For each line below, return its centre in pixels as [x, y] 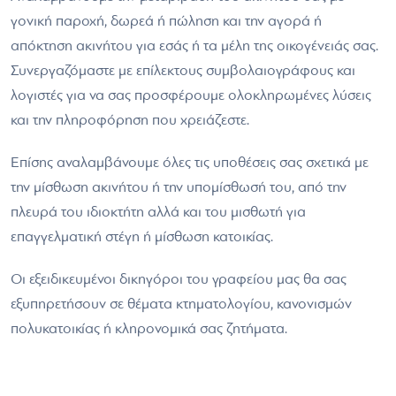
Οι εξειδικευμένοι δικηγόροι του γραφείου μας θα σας [179, 279]
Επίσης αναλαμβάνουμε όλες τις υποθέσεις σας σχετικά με [190, 162]
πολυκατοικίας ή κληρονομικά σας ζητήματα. [151, 328]
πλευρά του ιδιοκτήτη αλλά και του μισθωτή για [158, 212]
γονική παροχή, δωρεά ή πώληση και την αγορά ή [166, 21]
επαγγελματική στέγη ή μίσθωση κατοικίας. [142, 236]
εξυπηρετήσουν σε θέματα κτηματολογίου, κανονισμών [181, 304]
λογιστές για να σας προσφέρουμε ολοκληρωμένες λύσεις [191, 95]
